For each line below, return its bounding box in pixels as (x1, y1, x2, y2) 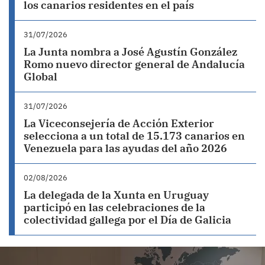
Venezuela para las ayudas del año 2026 (24, 141, 227, 155)
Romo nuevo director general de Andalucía (24, 57, 245, 71)
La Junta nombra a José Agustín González (24, 44, 237, 59)
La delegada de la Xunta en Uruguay (24, 188, 209, 202)
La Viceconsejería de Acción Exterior (24, 116, 214, 130)
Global (24, 69, 57, 83)
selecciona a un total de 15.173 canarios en (24, 128, 245, 143)
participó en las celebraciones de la (24, 200, 205, 214)
